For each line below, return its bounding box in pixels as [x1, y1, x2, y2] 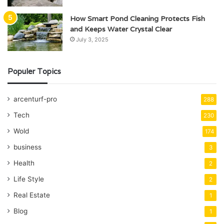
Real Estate [13, 191, 50, 199]
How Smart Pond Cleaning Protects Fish [70, 14, 205, 23]
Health [13, 159, 34, 167]
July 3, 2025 [76, 36, 108, 43]
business [13, 143, 41, 151]
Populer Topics [7, 66, 61, 76]
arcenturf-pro [13, 95, 57, 103]
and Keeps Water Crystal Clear [70, 24, 172, 34]
